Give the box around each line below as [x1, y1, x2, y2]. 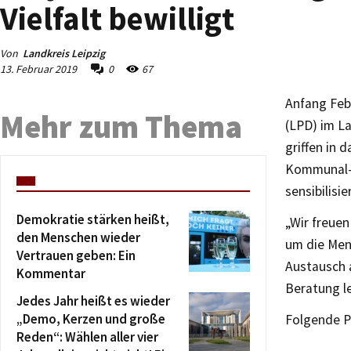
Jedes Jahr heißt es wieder [16, 292, 170, 309]
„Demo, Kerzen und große [16, 310, 165, 327]
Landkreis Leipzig [23, 46, 105, 60]
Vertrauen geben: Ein [16, 247, 136, 264]
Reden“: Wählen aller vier [16, 328, 158, 346]
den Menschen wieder [16, 229, 140, 246]
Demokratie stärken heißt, [16, 211, 169, 228]
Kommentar [16, 265, 85, 282]
